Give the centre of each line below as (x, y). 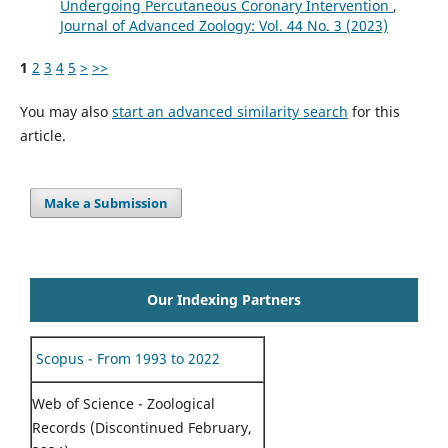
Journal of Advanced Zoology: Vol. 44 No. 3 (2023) (223, 25)
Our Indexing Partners (224, 299)
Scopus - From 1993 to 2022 (126, 358)
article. (42, 135)
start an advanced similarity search (229, 111)
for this (373, 111)
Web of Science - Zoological (123, 403)
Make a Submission (106, 202)
